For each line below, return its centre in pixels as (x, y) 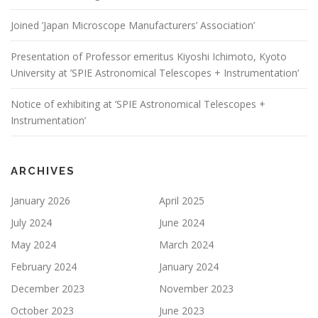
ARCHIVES (43, 171)
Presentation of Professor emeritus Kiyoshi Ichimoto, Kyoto (149, 56)
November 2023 (196, 288)
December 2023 (48, 288)
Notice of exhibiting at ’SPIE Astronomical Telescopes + (138, 104)
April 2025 (182, 200)
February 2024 (44, 266)
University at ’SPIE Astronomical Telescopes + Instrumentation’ (155, 72)
